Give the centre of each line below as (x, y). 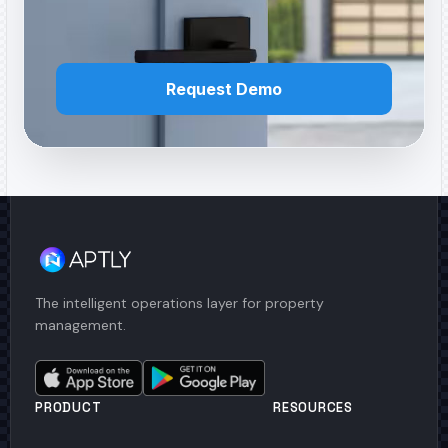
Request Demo (224, 89)
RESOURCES (313, 408)
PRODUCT (68, 408)
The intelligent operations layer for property (179, 303)
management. (80, 325)
